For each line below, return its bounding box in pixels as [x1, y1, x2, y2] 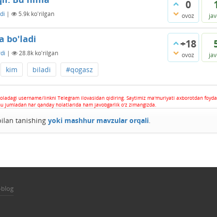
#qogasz [66, 65, 93, 74]
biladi [32, 65, 51, 74]
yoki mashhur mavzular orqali [48, 116, 149, 125]
